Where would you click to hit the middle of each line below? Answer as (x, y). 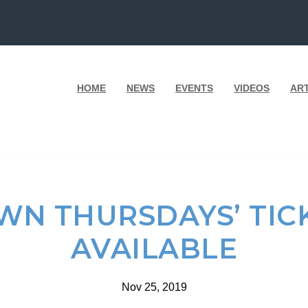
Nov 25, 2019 (154, 287)
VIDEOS (252, 88)
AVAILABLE (154, 249)
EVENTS (194, 88)
